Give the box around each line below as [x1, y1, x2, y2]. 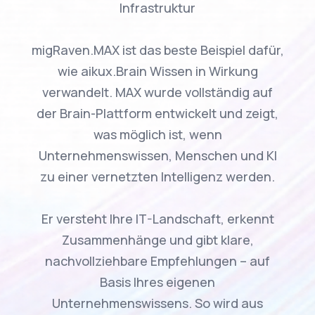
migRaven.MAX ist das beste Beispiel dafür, [31, 41, 284, 58]
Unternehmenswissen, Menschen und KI [38, 147, 277, 164]
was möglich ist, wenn [93, 126, 222, 143]
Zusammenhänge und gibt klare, [61, 231, 254, 248]
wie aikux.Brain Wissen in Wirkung [57, 63, 258, 79]
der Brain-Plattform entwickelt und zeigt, [37, 105, 278, 122]
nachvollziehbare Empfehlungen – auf [45, 252, 270, 269]
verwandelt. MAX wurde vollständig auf [42, 84, 273, 101]
